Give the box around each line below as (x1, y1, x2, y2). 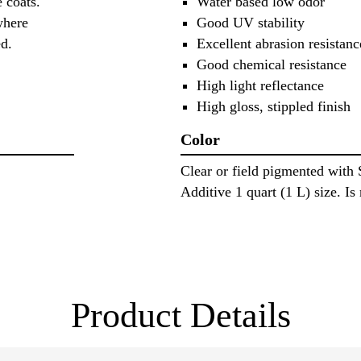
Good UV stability (197, 15, 305, 31)
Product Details (70, 296, 291, 336)
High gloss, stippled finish (197, 98, 351, 115)
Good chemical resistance (197, 56, 346, 73)
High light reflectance (197, 77, 324, 94)
